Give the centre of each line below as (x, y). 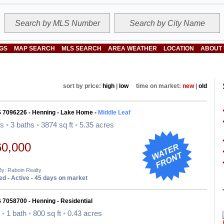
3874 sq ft (57, 125)
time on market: (155, 86)
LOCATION (179, 48)
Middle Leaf (114, 112)
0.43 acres (84, 213)
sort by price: (81, 86)
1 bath (16, 213)
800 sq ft (47, 213)
